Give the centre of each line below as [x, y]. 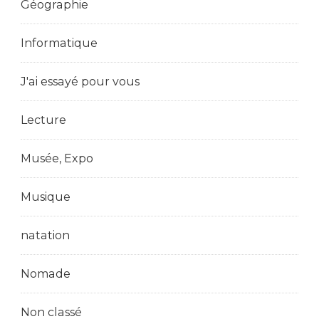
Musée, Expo [57, 159]
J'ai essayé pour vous [80, 82]
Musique [46, 197]
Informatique [59, 43]
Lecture [43, 120]
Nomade [46, 274]
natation [45, 236]
